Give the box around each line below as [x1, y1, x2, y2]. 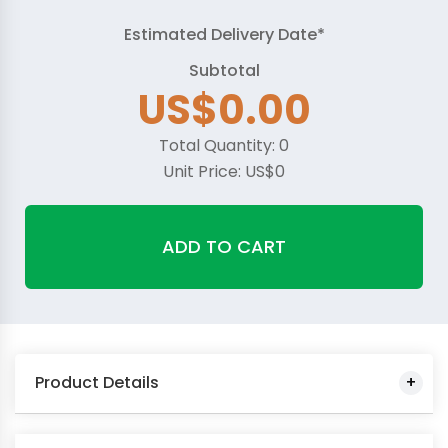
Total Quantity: [159, 134, 279, 157]
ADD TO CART [162, 234, 286, 259]
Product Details [35, 371, 159, 394]
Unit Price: [163, 160, 245, 183]
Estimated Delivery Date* [123, 23, 325, 46]
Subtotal [188, 59, 260, 82]
